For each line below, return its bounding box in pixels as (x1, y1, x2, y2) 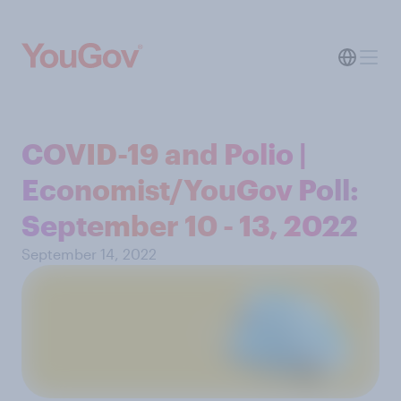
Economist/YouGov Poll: (21, 173, 359, 206)
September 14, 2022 (21, 245, 157, 262)
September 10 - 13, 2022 (21, 209, 358, 242)
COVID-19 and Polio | (21, 137, 307, 170)
